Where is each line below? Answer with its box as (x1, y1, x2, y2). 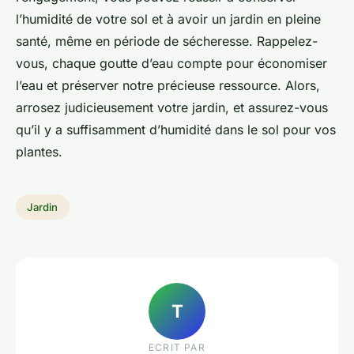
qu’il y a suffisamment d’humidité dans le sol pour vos (16, 122, 336, 138)
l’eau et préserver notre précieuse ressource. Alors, (16, 77, 320, 94)
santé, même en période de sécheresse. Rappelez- (16, 33, 318, 50)
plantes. (16, 144, 62, 160)
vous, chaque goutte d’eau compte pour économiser (16, 55, 327, 72)
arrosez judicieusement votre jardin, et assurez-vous (16, 100, 328, 116)
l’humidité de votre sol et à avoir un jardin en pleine (16, 11, 321, 28)
